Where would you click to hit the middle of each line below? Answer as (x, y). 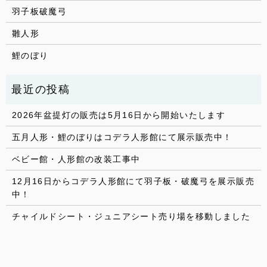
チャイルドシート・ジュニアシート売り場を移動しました (131, 216)
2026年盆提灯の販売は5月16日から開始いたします (119, 115)
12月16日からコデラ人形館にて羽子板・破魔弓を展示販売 (133, 181)
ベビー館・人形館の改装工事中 (76, 159)
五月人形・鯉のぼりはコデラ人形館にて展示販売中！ (122, 137)
